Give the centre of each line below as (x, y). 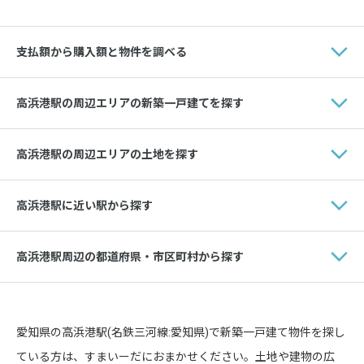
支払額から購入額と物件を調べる (102, 52)
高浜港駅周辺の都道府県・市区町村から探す (130, 256)
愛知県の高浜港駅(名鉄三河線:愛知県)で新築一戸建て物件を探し (181, 332)
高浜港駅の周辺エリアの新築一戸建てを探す (130, 103)
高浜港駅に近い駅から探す (84, 205)
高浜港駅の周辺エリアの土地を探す (107, 154)
